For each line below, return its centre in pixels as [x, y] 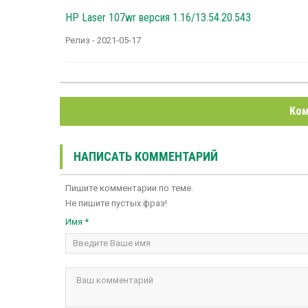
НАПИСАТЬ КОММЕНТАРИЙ [146, 157]
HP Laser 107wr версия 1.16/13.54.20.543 [158, 18]
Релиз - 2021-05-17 [103, 41]
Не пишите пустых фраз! [116, 203]
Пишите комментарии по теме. [129, 188]
